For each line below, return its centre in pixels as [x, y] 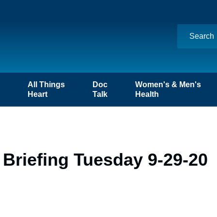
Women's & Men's [168, 85]
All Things [46, 85]
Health [147, 94]
